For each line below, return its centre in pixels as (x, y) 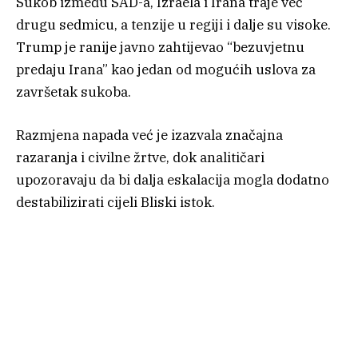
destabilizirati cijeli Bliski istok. (115, 203)
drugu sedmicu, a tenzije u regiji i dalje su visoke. (173, 25)
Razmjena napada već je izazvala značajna (149, 135)
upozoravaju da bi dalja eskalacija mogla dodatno (173, 180)
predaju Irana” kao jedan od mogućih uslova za (166, 70)
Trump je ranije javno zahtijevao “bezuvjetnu (160, 48)
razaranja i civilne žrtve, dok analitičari (140, 158)
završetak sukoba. (74, 92)
